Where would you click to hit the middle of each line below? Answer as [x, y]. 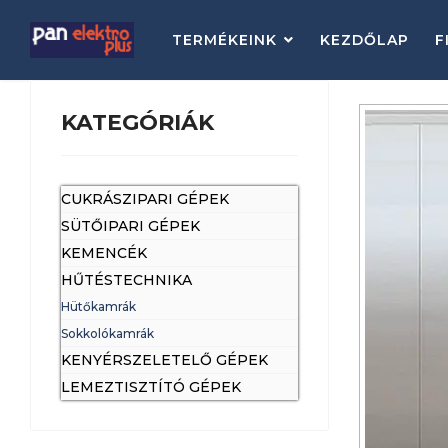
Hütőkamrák [98, 306]
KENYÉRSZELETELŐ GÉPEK [164, 360]
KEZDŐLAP [364, 40]
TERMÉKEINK [224, 40]
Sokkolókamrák [107, 333]
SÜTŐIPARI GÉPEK [130, 226]
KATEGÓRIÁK [137, 122]
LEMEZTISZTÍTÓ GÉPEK [151, 387]
